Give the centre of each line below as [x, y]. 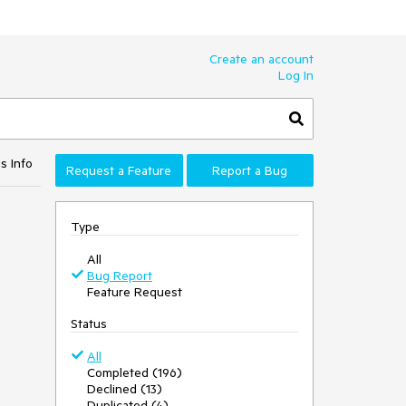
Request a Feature [119, 170]
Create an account [261, 59]
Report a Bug [250, 170]
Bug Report [120, 275]
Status [89, 324]
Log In [296, 75]
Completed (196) [135, 372]
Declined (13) [125, 389]
